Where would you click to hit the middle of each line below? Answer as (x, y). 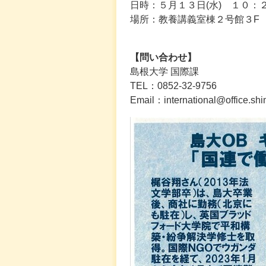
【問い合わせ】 (163, 57)
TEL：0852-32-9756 (173, 86)
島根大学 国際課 (164, 72)
